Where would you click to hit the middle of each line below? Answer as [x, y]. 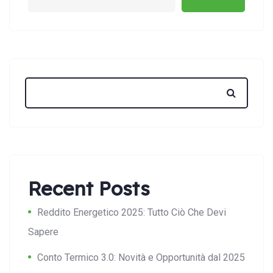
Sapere [43, 232]
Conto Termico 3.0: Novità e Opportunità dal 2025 [141, 258]
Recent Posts [89, 189]
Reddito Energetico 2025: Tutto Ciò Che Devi [132, 213]
